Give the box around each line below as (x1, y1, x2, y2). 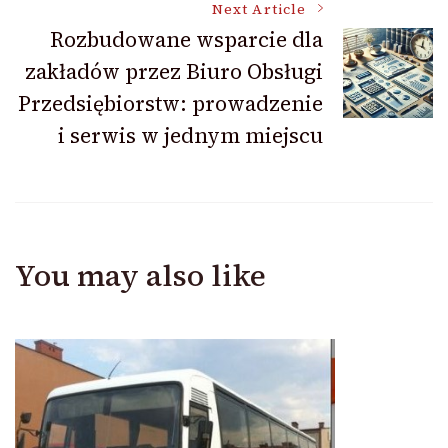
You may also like (15, 255, 266, 297)
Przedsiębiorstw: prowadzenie (18, 89, 323, 119)
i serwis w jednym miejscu (58, 121, 323, 151)
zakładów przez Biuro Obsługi (25, 57, 323, 87)
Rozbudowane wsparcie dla (50, 25, 323, 55)
